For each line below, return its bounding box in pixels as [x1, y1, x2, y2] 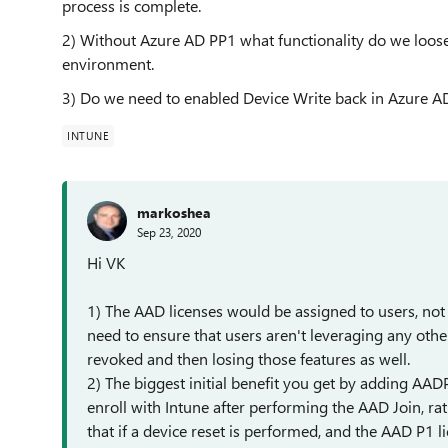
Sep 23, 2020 [137, 223, 201, 240]
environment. [62, 53, 154, 74]
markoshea [137, 202, 211, 222]
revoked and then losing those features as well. [87, 348, 410, 369]
